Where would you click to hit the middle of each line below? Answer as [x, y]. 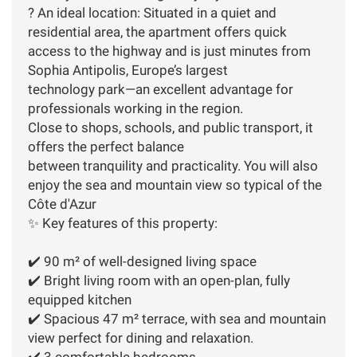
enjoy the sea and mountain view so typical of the [175, 184]
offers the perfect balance [106, 146]
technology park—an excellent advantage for [161, 89]
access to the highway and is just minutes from [169, 51]
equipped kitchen [80, 299]
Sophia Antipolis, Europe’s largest [128, 70]
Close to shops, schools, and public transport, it [171, 127]
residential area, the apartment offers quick [157, 31]
